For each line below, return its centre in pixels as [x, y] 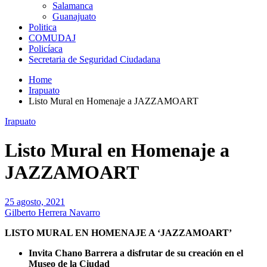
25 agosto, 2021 [35, 201]
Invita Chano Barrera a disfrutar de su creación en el [136, 253]
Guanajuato [74, 16]
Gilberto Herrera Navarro [52, 212]
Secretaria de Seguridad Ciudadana [94, 59]
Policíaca [46, 49]
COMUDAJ [52, 38]
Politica [43, 27]
